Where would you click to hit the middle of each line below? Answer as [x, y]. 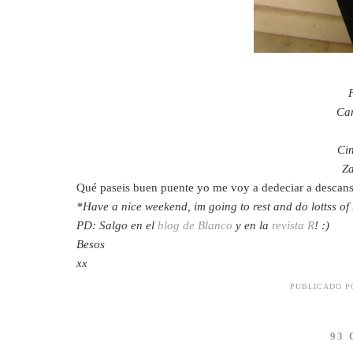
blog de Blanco [195, 225]
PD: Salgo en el [115, 225]
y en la [254, 225]
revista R [293, 225]
